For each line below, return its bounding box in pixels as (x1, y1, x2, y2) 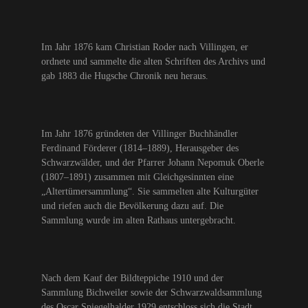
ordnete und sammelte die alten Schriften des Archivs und (41, 56, 265, 67)
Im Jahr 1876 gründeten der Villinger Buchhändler (41, 129, 238, 140)
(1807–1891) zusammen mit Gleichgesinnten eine (41, 172, 234, 183)
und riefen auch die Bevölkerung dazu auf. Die (41, 201, 223, 212)
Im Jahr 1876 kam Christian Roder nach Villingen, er (41, 42, 248, 53)
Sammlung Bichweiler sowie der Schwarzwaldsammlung (41, 287, 262, 298)
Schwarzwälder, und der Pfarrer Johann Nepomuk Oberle (41, 157, 264, 168)
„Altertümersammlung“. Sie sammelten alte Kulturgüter (41, 186, 258, 197)
